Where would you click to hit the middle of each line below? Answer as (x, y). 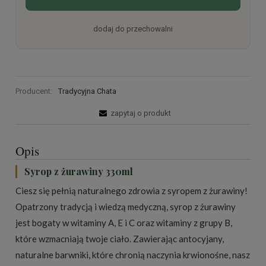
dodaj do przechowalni (133, 28)
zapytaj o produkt (141, 113)
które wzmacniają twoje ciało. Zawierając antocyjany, (120, 239)
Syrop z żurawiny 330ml (79, 172)
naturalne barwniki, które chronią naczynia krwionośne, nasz (133, 255)
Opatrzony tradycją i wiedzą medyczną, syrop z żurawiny (126, 207)
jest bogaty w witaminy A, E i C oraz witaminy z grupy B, (124, 223)
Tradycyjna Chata (87, 91)
